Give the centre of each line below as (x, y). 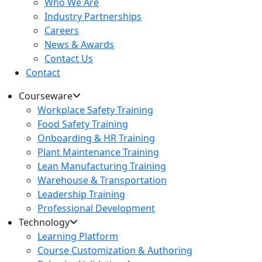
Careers (62, 30)
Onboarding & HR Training (96, 138)
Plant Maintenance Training (98, 152)
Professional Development (96, 208)
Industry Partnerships (93, 16)
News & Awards (79, 44)
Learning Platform (78, 236)
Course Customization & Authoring (115, 250)
